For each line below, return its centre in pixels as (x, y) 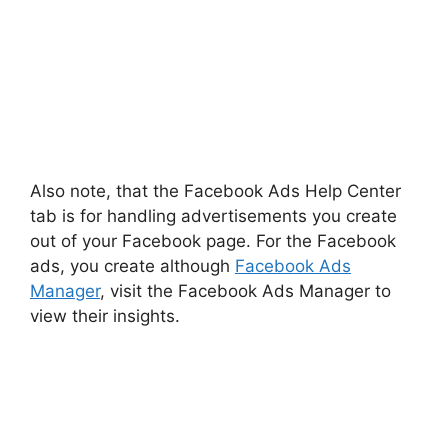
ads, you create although (132, 266)
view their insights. (105, 316)
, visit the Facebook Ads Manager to (245, 291)
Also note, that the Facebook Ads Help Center (215, 191)
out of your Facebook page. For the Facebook (213, 241)
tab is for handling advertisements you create (213, 216)
